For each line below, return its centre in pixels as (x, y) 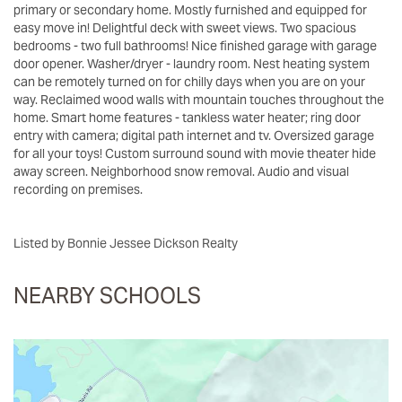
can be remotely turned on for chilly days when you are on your (189, 81)
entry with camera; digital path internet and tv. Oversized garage (194, 135)
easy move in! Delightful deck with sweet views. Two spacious (185, 27)
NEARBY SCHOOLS (107, 295)
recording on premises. (78, 189)
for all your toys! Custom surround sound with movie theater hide (195, 153)
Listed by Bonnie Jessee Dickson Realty (131, 243)
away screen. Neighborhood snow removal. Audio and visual (181, 171)
